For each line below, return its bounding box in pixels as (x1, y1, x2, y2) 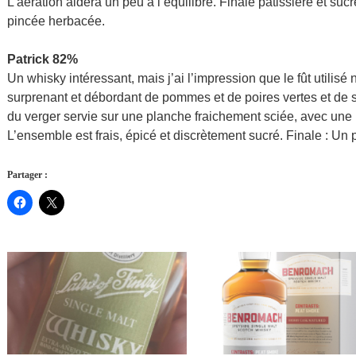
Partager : (7, 169, 48, 181)
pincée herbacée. (7, 14, 105, 29)
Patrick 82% (7, 52, 78, 67)
